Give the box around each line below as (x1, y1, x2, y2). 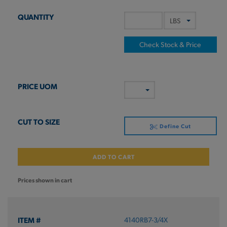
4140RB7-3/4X (124, 215, 168, 224)
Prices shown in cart (18, 176, 72, 184)
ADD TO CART (92, 153, 135, 161)
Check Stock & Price (139, 40, 202, 49)
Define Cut (158, 122, 191, 130)
